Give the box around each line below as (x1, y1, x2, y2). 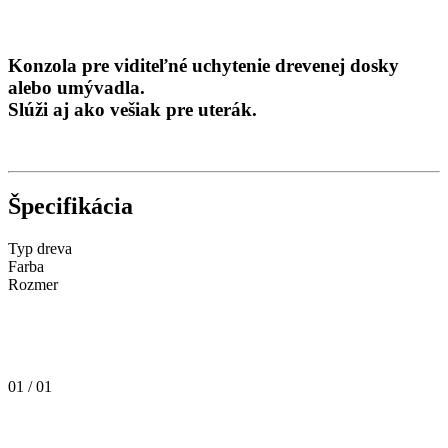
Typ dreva (8, 240, 72, 258)
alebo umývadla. (8, 76, 145, 98)
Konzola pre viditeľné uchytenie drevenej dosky (8, 54, 399, 76)
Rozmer (8, 276, 58, 294)
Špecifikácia (8, 193, 133, 220)
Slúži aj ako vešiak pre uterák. (8, 98, 257, 120)
